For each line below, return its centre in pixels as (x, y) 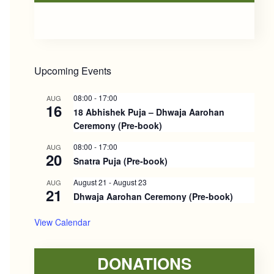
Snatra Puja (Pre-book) (120, 161)
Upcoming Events (73, 71)
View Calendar (62, 222)
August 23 (130, 182)
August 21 (90, 182)
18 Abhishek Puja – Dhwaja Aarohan (149, 112)
